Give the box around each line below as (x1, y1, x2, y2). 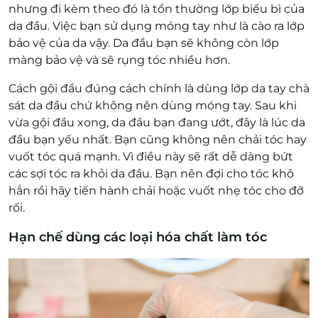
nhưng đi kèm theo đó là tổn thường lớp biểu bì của (9, 2, 305, 16)
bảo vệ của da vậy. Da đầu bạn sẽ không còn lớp (9, 36, 279, 50)
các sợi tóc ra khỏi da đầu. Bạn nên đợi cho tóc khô (9, 167, 294, 180)
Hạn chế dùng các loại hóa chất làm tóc (9, 229, 267, 245)
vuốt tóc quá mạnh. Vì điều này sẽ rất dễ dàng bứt (9, 150, 293, 163)
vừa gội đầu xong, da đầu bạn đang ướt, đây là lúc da (9, 116, 305, 129)
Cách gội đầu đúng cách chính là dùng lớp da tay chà (9, 82, 309, 95)
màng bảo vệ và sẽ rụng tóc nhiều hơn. (9, 53, 230, 67)
